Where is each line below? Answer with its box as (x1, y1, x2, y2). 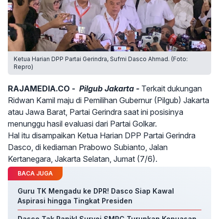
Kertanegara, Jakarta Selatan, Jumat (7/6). (8, 154, 157, 164)
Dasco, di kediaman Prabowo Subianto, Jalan (8, 142, 168, 152)
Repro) (14, 63, 33, 70)
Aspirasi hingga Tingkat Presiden (18, 197, 132, 205)
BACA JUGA (18, 170, 53, 177)
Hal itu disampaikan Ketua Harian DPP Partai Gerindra (8, 131, 196, 140)
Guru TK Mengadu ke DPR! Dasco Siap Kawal (18, 187, 174, 195)
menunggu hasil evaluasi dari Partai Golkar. (8, 119, 157, 129)
